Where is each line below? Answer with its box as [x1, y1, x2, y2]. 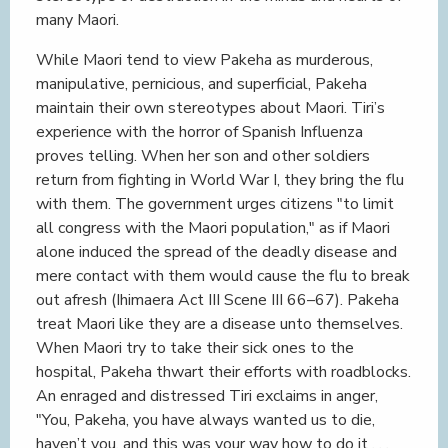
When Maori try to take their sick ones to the [36, 337, 354, 359]
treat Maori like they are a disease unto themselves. [36, 313, 403, 335]
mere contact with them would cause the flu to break [36, 265, 410, 287]
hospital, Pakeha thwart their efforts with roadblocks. [36, 361, 411, 383]
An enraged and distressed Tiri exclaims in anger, [36, 385, 378, 407]
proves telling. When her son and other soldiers [36, 145, 370, 167]
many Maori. [36, 9, 119, 31]
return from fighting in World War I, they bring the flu [36, 169, 404, 191]
